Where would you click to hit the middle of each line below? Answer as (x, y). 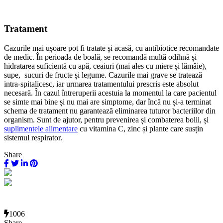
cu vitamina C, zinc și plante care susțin (140, 128)
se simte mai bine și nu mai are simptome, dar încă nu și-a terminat (108, 102)
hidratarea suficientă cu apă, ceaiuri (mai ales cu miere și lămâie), (105, 66)
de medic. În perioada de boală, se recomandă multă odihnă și (100, 57)
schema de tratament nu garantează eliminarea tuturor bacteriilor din (110, 111)
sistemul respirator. (33, 137)
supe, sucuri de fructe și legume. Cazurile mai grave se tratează (103, 75)
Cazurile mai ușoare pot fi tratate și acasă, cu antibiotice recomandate (111, 48)
